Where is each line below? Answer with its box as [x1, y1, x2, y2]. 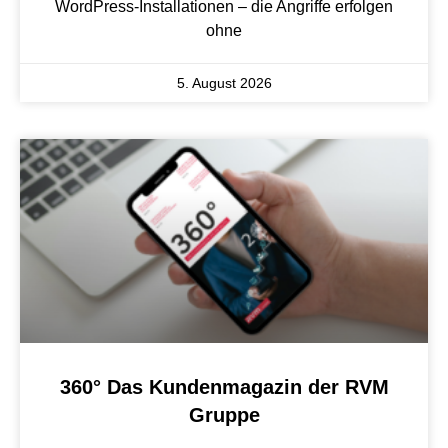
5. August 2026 [176, 74, 272, 91]
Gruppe [188, 403, 260, 426]
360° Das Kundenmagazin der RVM [59, 375, 389, 398]
